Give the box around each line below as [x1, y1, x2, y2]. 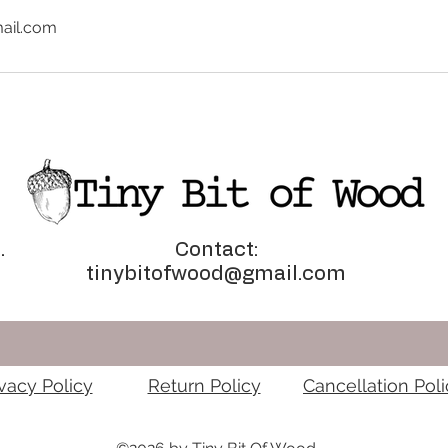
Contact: [174, 240, 258, 261]
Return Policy [147, 375, 261, 397]
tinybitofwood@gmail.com [86, 264, 346, 285]
